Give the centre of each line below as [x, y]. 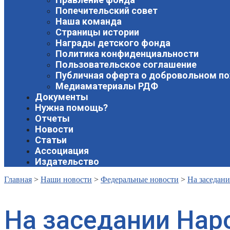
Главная [18, 179]
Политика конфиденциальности [127, 53]
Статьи [51, 140]
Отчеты [52, 118]
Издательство [67, 161]
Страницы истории [97, 32]
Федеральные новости [140, 179]
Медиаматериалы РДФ [107, 86]
